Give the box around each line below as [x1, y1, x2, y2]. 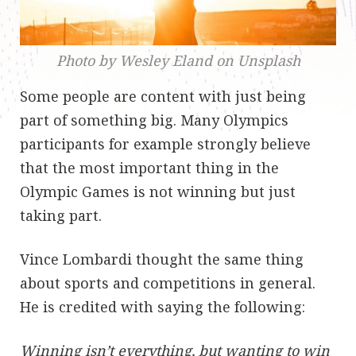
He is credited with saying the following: [20, 296, 305, 316]
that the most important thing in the [20, 157, 279, 177]
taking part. [20, 205, 102, 225]
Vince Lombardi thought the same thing [20, 249, 304, 269]
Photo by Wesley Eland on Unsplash [56, 50, 300, 70]
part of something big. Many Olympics [20, 110, 288, 130]
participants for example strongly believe [20, 133, 311, 153]
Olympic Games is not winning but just [20, 181, 296, 201]
